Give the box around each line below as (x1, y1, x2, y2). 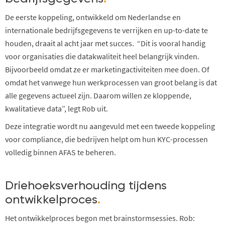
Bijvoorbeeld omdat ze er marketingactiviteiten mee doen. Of (5, 64, 209, 74)
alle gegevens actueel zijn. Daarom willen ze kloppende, (5, 90, 191, 100)
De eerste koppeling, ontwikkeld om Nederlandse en (5, 12, 181, 22)
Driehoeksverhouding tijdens (5, 179, 167, 192)
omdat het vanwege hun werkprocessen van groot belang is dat (5, 77, 217, 87)
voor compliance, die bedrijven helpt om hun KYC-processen (5, 134, 208, 144)
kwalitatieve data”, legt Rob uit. (5, 103, 108, 114)
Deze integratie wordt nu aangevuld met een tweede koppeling (5, 121, 215, 131)
